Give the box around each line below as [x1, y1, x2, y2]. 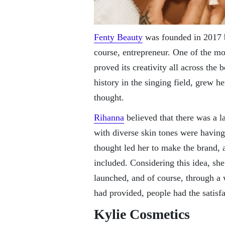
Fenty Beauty [94, 32, 143, 43]
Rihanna [94, 113, 124, 123]
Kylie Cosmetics [94, 206, 193, 222]
